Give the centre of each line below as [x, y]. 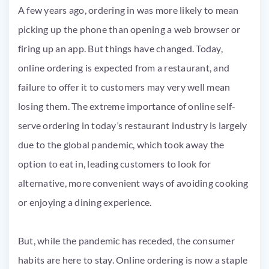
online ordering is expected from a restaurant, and [124, 68]
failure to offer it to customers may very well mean [124, 87]
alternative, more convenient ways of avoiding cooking [133, 183]
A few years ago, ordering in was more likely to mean [128, 10]
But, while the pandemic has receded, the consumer [126, 240]
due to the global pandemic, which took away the [121, 144]
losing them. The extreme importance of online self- [127, 106]
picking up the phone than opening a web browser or [129, 29]
